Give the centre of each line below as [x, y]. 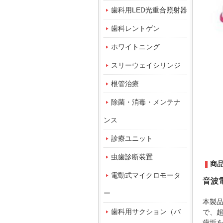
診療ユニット [132, 138]
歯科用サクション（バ [146, 212]
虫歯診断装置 [132, 157]
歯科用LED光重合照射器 [149, 10]
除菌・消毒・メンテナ [146, 102]
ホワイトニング [135, 47]
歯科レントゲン [135, 28]
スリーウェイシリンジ [146, 65]
